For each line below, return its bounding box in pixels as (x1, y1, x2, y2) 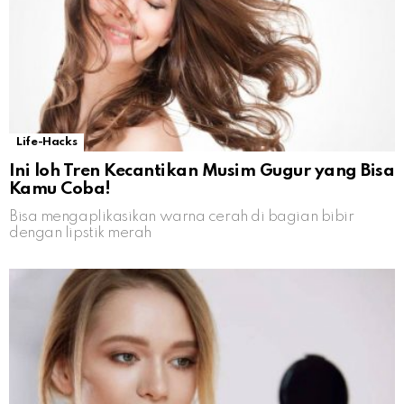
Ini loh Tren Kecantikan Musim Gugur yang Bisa (9, 161, 395, 179)
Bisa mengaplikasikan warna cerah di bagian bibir (9, 208, 354, 225)
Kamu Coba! (9, 179, 111, 197)
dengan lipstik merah (9, 225, 152, 241)
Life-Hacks (16, 135, 78, 148)
